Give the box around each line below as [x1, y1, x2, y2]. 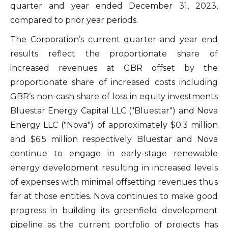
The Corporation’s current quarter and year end [10, 35, 218, 44]
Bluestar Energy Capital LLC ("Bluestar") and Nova [10, 106, 218, 116]
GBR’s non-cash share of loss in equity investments [10, 92, 218, 101]
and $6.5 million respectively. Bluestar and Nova [10, 134, 218, 144]
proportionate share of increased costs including [10, 77, 218, 87]
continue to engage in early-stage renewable [10, 149, 218, 158]
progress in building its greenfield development [10, 206, 218, 215]
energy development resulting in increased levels [10, 163, 218, 173]
